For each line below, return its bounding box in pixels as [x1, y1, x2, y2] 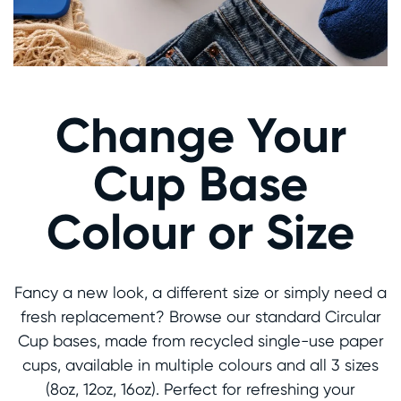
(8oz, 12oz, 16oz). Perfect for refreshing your [46, 379, 355, 398]
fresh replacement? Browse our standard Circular [20, 306, 381, 326]
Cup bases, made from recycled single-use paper [17, 330, 384, 350]
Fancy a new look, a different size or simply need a [14, 282, 387, 302]
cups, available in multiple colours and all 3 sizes [22, 354, 379, 374]
